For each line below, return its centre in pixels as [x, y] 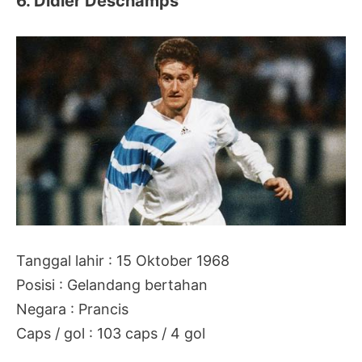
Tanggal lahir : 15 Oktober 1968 [123, 261]
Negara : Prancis [72, 309]
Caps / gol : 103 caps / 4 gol [111, 334]
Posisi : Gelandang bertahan [112, 285]
